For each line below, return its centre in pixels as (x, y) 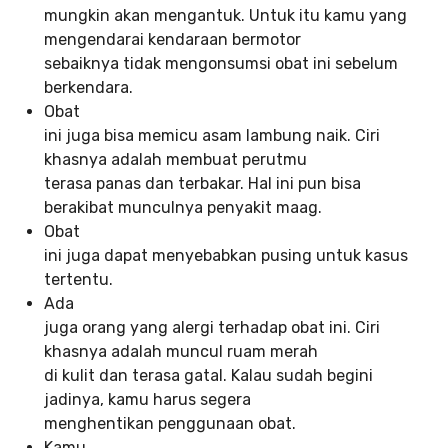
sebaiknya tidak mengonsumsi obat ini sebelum (221, 64)
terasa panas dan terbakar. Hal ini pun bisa (202, 184)
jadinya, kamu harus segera (147, 400)
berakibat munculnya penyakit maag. (183, 208)
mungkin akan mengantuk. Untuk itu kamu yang (225, 16)
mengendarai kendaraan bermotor (172, 40)
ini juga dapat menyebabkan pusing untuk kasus (226, 256)
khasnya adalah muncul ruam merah (181, 352)
